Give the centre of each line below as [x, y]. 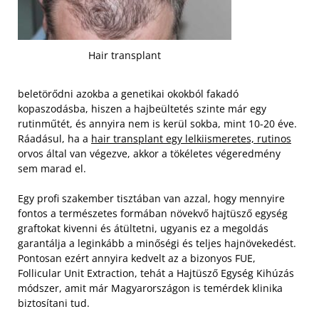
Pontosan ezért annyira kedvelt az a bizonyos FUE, [137, 258]
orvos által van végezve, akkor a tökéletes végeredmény [149, 153]
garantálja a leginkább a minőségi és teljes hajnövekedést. [157, 243]
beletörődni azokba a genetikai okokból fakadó [128, 93]
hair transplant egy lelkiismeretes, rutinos [191, 138]
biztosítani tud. [54, 303]
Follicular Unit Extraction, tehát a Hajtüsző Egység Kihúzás [156, 273]
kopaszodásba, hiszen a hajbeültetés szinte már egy [142, 108]
